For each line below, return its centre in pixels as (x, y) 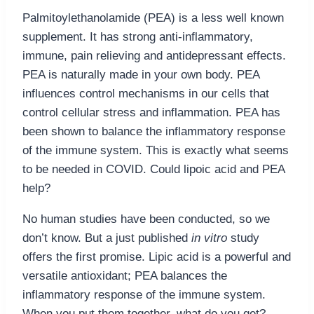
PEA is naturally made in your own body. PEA (141, 75)
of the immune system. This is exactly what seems (156, 151)
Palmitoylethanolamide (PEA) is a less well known (153, 18)
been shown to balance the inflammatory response (154, 132)
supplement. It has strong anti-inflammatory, (138, 37)
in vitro (209, 238)
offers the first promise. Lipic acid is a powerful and (157, 257)
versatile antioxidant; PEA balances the (125, 276)
